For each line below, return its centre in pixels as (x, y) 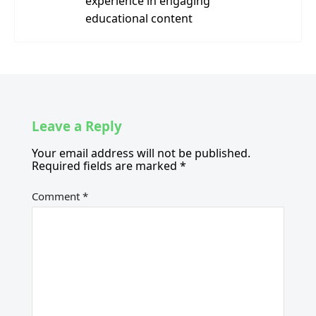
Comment (57, 196)
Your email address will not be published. (141, 153)
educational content (139, 18)
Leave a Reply (77, 126)
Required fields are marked (106, 165)
